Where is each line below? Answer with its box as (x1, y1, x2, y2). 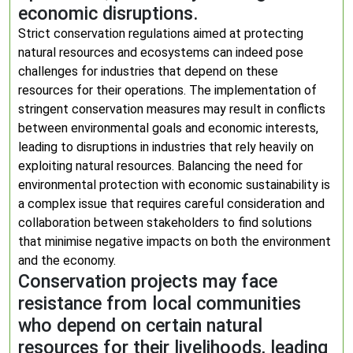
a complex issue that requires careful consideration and (18, 196, 325, 211)
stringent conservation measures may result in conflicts (18, 102, 325, 117)
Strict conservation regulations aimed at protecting (18, 26, 303, 41)
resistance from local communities (18, 292, 301, 314)
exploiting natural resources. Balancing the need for (18, 158, 303, 173)
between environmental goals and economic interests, (18, 121, 318, 136)
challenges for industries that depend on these (18, 64, 278, 79)
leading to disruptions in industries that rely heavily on (18, 139, 314, 154)
